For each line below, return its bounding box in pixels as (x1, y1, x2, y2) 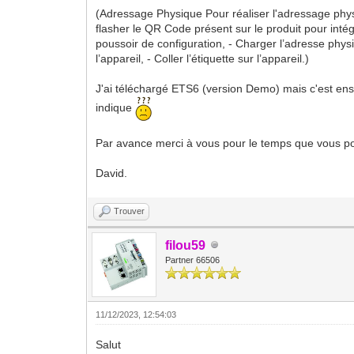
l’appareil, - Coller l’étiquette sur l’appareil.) (96, 51, 310, 65)
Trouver (114, 205, 145, 216)
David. (96, 166, 128, 179)
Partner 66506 (165, 254, 220, 265)
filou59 (165, 238, 206, 252)
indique (96, 101, 136, 115)
